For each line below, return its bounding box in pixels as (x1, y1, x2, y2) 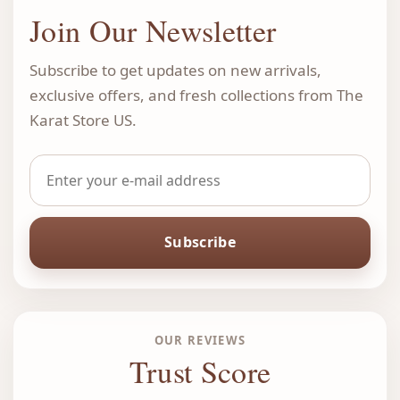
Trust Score (129, 350, 271, 392)
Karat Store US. (29, 109, 137, 130)
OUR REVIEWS (154, 331, 246, 348)
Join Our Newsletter (29, 9, 277, 51)
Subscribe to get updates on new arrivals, (29, 59, 321, 80)
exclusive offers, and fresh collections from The (29, 84, 363, 105)
